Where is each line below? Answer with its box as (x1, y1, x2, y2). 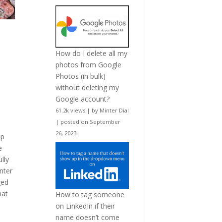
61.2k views (55, 107, 85, 114)
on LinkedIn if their (55, 201, 115, 211)
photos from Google (55, 60, 121, 70)
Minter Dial (99, 107, 129, 114)
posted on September (60, 118, 120, 126)
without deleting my (55, 83, 119, 93)
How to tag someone (55, 189, 124, 199)
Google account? (55, 94, 110, 104)
